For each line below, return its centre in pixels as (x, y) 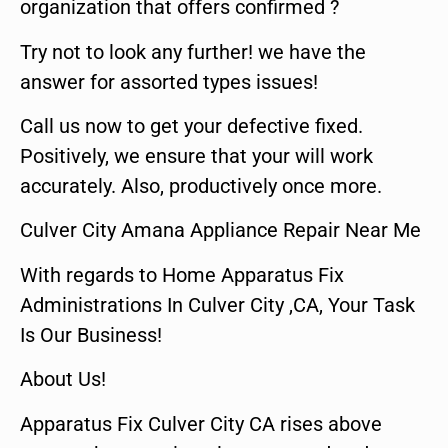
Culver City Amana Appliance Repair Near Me (220, 230)
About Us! (63, 379)
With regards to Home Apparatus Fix (182, 274)
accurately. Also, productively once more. (201, 185)
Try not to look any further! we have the (193, 51)
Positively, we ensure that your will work (196, 155)
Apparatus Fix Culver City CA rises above (201, 423)
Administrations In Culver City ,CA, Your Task (217, 304)
